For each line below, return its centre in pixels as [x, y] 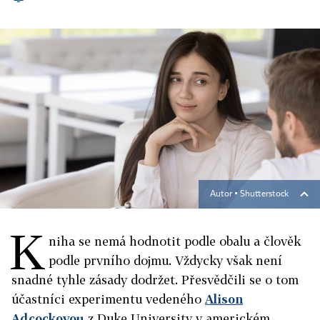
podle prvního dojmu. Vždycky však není [165, 260]
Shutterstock [264, 194]
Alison [224, 299]
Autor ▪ [225, 194]
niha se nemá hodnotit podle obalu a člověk [175, 241]
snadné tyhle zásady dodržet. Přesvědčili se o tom [155, 280]
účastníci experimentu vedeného [108, 299]
